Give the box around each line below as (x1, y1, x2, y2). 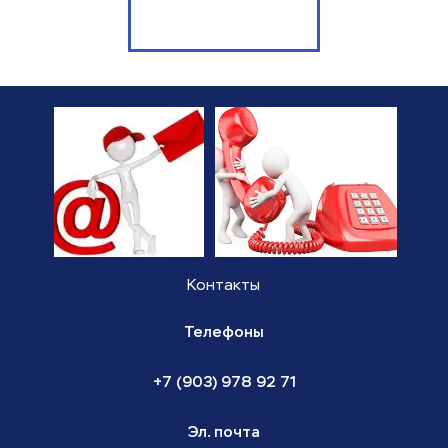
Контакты (187, 278, 260, 293)
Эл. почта (188, 423, 260, 441)
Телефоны (184, 323, 264, 341)
